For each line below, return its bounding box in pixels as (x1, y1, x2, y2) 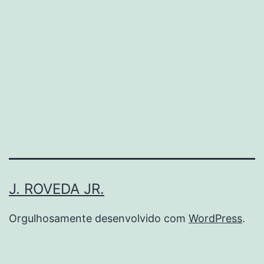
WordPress (189, 212, 242, 225)
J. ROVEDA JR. (9, 180, 104, 198)
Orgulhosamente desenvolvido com (9, 212, 189, 225)
